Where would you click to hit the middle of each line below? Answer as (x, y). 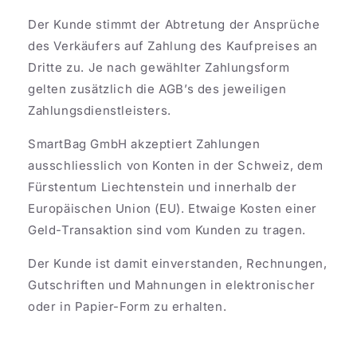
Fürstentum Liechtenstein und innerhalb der (163, 186)
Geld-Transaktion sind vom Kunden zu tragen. (169, 229)
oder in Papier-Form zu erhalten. (129, 306)
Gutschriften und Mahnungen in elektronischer (172, 284)
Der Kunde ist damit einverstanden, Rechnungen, (178, 263)
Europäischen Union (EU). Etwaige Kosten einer (173, 208)
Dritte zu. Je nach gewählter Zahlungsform (159, 67)
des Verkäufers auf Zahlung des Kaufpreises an (173, 45)
